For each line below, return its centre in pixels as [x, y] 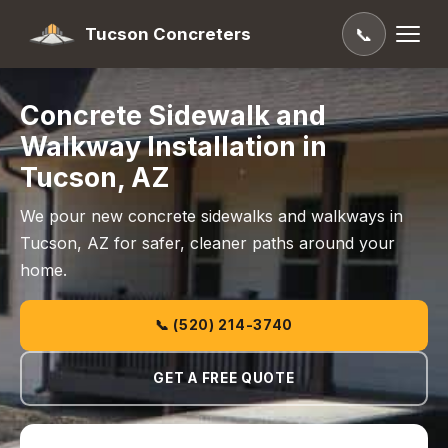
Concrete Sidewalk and [173, 115]
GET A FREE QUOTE [224, 378]
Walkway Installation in [173, 146]
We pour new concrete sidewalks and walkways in [211, 216]
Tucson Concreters [167, 33]
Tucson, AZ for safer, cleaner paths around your [207, 243]
